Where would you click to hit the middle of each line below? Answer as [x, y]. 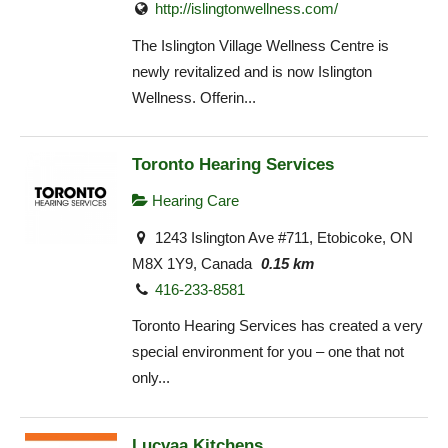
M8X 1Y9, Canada [192, 263]
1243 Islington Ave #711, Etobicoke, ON [282, 237]
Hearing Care [193, 201]
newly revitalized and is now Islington [252, 71]
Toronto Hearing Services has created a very [277, 326]
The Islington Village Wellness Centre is [260, 45]
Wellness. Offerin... [194, 97]
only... [151, 378]
